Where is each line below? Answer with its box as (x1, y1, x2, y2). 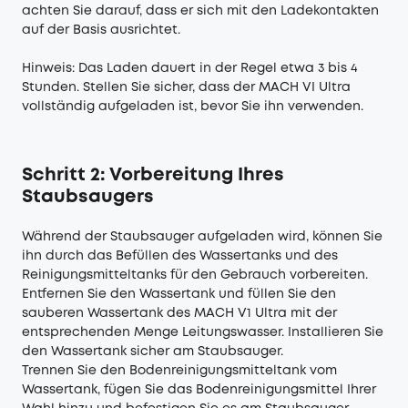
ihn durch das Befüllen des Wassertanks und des (22, 250, 338, 262)
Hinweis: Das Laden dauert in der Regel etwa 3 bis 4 (22, 63, 358, 75)
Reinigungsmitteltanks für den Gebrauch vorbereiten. (22, 270, 368, 281)
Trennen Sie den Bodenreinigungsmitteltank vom (22, 365, 337, 377)
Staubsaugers (22, 189, 154, 207)
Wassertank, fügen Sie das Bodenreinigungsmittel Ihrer (22, 384, 376, 396)
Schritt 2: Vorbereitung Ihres (22, 167, 284, 185)
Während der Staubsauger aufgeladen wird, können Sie (22, 231, 382, 243)
